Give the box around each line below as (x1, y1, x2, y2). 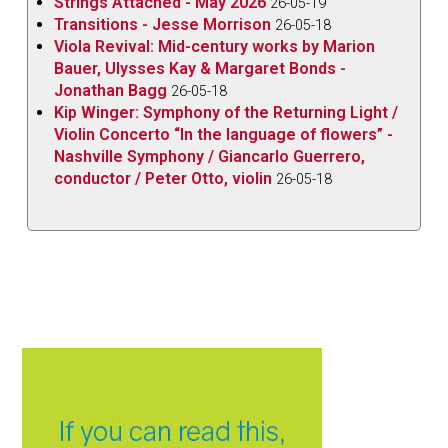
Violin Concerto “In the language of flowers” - (54, 124, 394, 144)
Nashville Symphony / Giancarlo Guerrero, (54, 146, 366, 166)
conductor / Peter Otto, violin (54, 168, 273, 188)
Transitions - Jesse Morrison (54, 14, 272, 34)
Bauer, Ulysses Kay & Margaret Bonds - (54, 58, 347, 78)
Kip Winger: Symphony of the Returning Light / (54, 102, 399, 122)
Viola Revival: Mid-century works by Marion (54, 36, 376, 56)
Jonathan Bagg (54, 80, 168, 100)
